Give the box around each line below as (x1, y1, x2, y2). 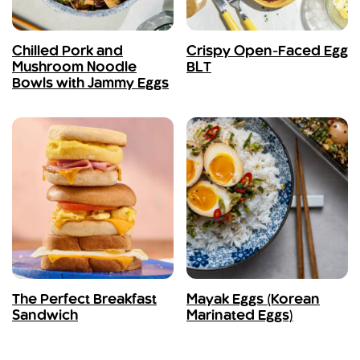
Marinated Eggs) (186, 309, 293, 323)
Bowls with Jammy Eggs (12, 77, 169, 91)
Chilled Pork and (12, 45, 123, 59)
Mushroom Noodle (12, 61, 137, 75)
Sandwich (12, 309, 78, 323)
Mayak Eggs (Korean (186, 293, 320, 307)
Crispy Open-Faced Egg (186, 45, 348, 59)
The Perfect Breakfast (12, 293, 157, 307)
